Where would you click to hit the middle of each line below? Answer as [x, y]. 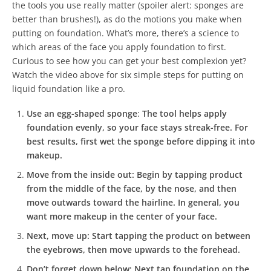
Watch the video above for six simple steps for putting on [128, 74]
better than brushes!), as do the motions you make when [127, 19]
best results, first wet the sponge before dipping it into [141, 141]
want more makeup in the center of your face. [122, 216]
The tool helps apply [184, 113]
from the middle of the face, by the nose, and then [132, 188]
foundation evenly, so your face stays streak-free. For [137, 127]
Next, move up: [59, 235]
